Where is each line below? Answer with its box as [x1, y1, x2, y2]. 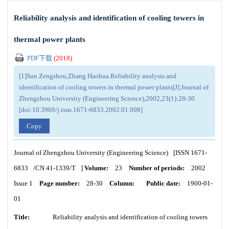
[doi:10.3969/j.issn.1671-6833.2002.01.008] [19, 106, 143, 113]
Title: [14, 213, 30, 221]
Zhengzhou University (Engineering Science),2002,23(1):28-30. [19, 95, 196, 102]
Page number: [39, 179, 80, 187]
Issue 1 [14, 179, 33, 187]
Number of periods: [129, 164, 185, 172]
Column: [109, 179, 134, 187]
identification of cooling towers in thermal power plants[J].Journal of [19, 83, 209, 91]
